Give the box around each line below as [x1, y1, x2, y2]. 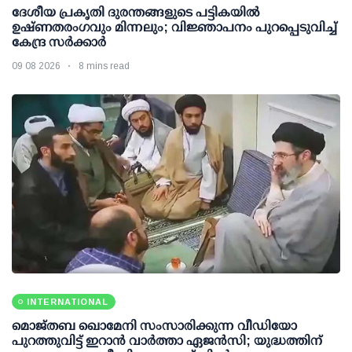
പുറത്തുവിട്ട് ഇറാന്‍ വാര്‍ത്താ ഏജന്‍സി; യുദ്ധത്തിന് [12, 334, 322, 348]
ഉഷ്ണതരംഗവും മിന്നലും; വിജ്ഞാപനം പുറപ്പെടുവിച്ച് [12, 20, 337, 35]
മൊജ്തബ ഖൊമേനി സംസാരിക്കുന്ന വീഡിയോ [12, 319, 297, 333]
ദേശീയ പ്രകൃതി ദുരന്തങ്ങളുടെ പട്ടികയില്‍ [12, 5, 260, 20]
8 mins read [79, 60, 130, 72]
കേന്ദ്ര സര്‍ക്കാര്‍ [12, 35, 106, 49]
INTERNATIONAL [27, 297, 108, 307]
